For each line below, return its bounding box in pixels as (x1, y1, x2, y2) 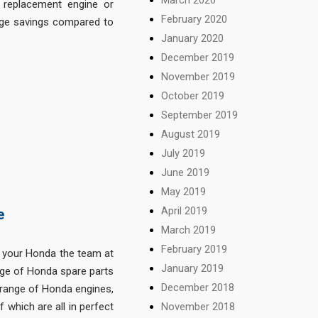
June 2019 (161, 165, 210, 179)
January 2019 (161, 261, 224, 275)
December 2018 (161, 280, 235, 294)
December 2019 (161, 50, 235, 64)
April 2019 (161, 204, 208, 217)
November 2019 (161, 70, 236, 83)
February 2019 (161, 242, 228, 256)
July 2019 (161, 146, 206, 160)
